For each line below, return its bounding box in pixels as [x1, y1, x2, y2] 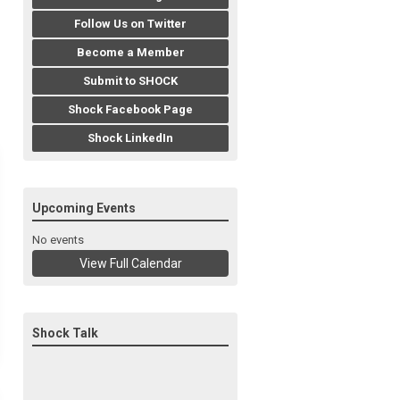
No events [32, 233, 84, 246]
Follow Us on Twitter [74, 17, 187, 30]
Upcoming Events [32, 201, 136, 215]
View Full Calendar [79, 256, 182, 271]
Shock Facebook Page [68, 103, 193, 116]
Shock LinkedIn [87, 131, 173, 145]
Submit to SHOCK [83, 74, 178, 87]
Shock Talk [32, 326, 98, 340]
